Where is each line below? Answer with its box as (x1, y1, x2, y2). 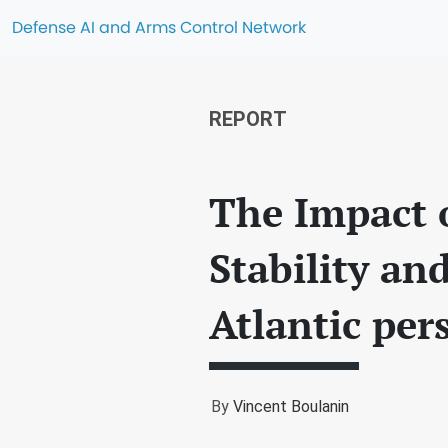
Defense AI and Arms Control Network (12, 16, 306, 39)
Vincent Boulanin (233, 397, 349, 416)
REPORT (209, 107, 287, 131)
